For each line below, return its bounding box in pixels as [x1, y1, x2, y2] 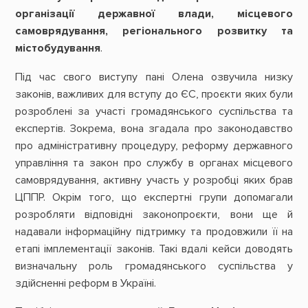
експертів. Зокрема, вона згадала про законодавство [14, 121, 294, 135]
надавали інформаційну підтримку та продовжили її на [14, 224, 294, 239]
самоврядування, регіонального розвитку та [14, 24, 294, 38]
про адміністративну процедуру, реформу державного [14, 138, 294, 153]
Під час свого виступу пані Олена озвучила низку [14, 69, 294, 84]
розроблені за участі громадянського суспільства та [14, 104, 294, 118]
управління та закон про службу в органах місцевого [14, 155, 294, 170]
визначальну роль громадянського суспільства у [14, 258, 294, 273]
